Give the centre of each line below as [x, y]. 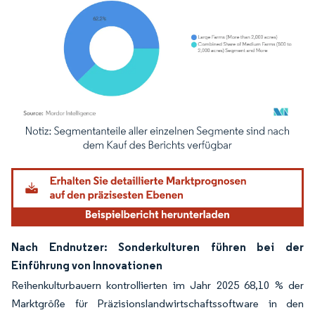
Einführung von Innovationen [87, 265]
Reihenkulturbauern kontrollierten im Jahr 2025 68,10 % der [157, 285]
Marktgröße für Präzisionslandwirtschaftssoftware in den [157, 303]
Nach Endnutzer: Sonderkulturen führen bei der [157, 246]
